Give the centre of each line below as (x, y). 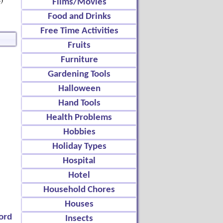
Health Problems (79, 118)
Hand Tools (79, 103)
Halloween (79, 89)
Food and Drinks (79, 17)
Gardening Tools (79, 74)
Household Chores (79, 190)
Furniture (79, 60)
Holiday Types (79, 147)
